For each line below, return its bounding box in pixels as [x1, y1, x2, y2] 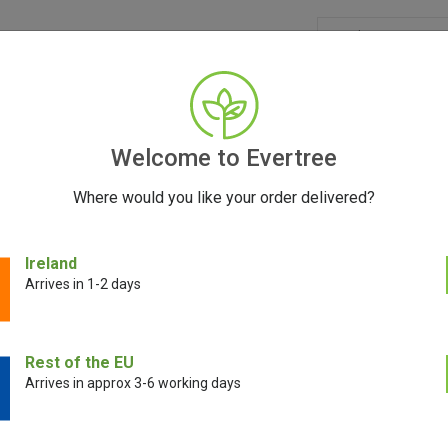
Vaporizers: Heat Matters [108, 253, 340, 278]
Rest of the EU [25, 353, 134, 372]
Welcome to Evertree [111, 144, 337, 172]
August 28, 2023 [167, 288, 281, 308]
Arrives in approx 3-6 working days [25, 375, 241, 391]
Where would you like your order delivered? [73, 188, 375, 207]
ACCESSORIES [108, 99, 202, 116]
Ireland [25, 254, 77, 273]
